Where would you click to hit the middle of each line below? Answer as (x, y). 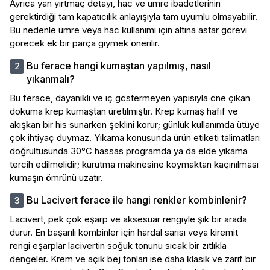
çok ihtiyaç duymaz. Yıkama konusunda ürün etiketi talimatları (135, 137)
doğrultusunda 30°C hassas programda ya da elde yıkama (129, 151)
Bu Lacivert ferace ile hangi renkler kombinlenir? (137, 200)
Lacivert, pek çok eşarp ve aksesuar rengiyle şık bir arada (128, 219)
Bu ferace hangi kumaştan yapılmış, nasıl (119, 65)
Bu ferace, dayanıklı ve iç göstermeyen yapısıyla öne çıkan (130, 98)
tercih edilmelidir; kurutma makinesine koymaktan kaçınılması (134, 164)
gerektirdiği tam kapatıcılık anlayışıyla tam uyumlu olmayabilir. (133, 16)
